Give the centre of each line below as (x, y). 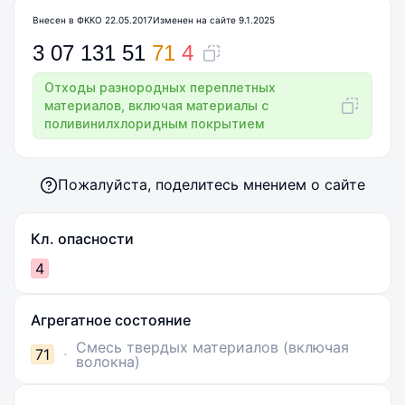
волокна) (108, 362)
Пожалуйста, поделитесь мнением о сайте (212, 184)
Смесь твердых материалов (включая (212, 347)
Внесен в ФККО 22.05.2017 (93, 20)
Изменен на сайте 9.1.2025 (214, 20)
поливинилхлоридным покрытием (154, 123)
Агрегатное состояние (111, 320)
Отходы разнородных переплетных (160, 87)
